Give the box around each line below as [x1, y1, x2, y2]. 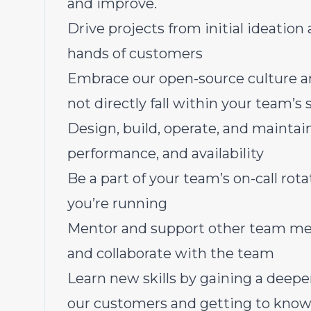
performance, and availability [67, 145, 264, 162]
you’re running [67, 195, 167, 212]
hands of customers [67, 45, 203, 62]
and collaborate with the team [67, 245, 274, 262]
